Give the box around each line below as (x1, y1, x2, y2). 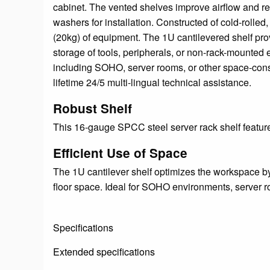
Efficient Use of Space (53, 143, 187, 162)
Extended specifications (53, 245, 155, 259)
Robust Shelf (53, 99, 132, 117)
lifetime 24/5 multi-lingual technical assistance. (53, 75, 251, 89)
